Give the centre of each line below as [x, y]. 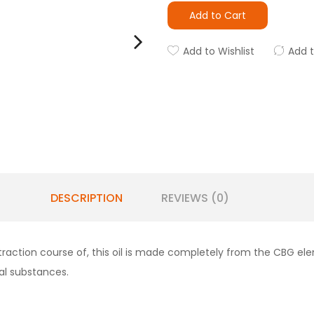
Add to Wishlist [219, 51]
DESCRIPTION [86, 198]
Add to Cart [218, 15]
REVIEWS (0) [195, 198]
